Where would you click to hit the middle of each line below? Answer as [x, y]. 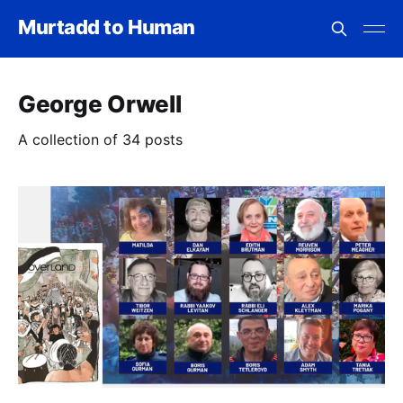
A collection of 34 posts [100, 139]
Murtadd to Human [107, 27]
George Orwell [100, 104]
